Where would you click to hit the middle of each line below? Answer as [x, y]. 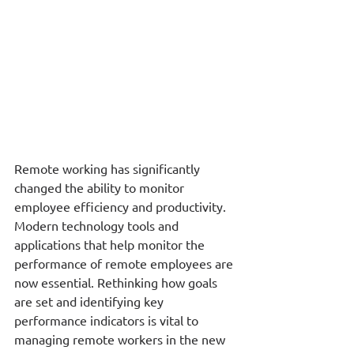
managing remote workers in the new [121, 339]
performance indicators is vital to [108, 320]
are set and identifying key [90, 301]
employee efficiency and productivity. [123, 207]
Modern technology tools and [98, 226]
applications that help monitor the [111, 245]
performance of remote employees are [125, 264]
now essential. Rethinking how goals [117, 282]
